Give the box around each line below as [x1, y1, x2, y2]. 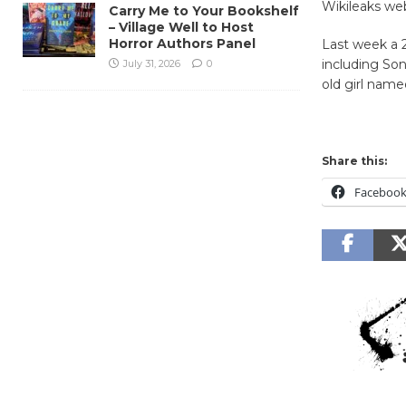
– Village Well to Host [109, 18, 254, 35]
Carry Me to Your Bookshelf [109, 2, 299, 19]
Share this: [321, 153, 387, 168]
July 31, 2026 [123, 56, 180, 70]
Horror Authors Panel [109, 34, 256, 52]
